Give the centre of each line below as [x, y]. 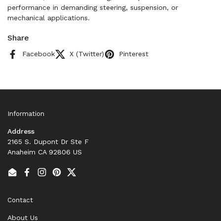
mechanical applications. [49, 18]
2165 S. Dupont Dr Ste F [48, 141]
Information [26, 113]
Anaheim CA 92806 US [45, 152]
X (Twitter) [87, 54]
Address [21, 131]
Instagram [58, 177]
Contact [20, 200]
